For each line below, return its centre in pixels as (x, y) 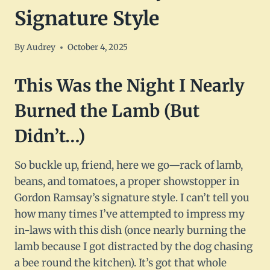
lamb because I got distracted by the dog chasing (133, 247)
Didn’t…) (50, 137)
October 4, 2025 (98, 48)
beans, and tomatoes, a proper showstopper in (127, 182)
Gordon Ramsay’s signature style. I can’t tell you (132, 198)
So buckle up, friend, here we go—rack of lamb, (129, 165)
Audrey (41, 48)
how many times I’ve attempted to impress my (130, 214)
